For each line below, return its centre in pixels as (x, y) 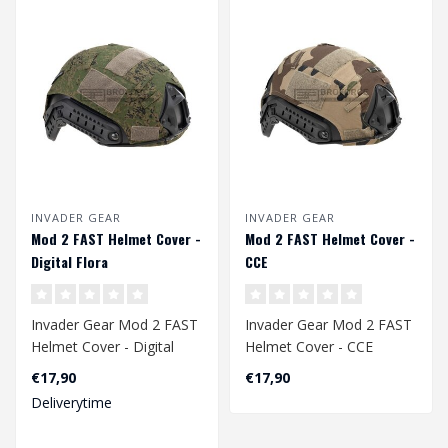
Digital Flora (69, 261)
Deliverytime (71, 402)
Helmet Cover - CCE (309, 346)
